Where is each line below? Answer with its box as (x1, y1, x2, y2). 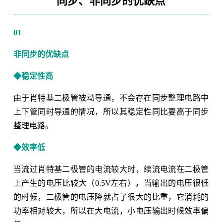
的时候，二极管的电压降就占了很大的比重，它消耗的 (13, 193, 209, 202)
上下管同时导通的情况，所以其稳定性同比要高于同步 (13, 108, 209, 116)
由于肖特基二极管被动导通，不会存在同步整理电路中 (13, 94, 209, 103)
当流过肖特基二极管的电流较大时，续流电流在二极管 (13, 165, 209, 174)
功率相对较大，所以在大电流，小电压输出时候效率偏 (13, 207, 209, 216)
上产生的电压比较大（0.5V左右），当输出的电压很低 (13, 179, 209, 188)
